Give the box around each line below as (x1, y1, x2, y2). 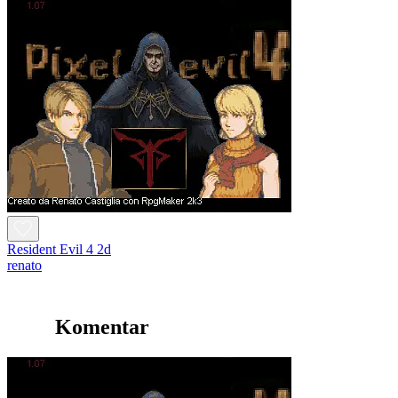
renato (7, 257, 42, 273)
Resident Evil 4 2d (7, 241, 111, 257)
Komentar (55, 314, 149, 338)
